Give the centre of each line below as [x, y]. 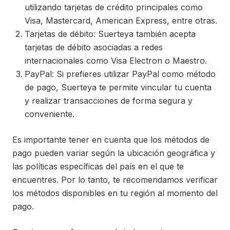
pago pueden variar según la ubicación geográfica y [114, 153]
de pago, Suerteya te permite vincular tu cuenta [118, 87]
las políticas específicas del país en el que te [98, 166]
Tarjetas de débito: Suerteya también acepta [110, 34]
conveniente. [50, 114]
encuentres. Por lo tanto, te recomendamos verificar [115, 180]
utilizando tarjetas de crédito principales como [114, 7]
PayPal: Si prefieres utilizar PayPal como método [120, 74]
